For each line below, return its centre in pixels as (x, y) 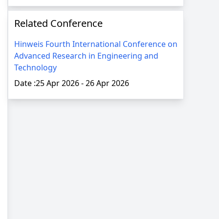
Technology (35, 68)
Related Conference (58, 23)
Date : (25, 83)
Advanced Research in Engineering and (86, 56)
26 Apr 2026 (107, 83)
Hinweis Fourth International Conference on (96, 44)
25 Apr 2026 (58, 83)
